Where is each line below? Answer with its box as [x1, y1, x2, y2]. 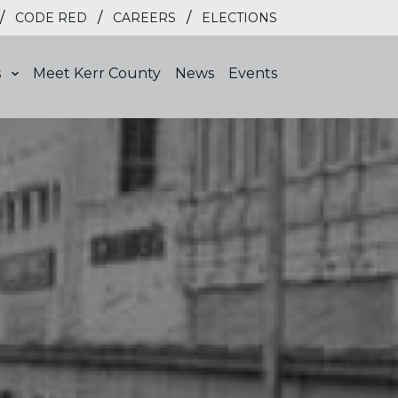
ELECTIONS [202, 10, 277, 26]
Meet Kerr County [33, 64, 161, 82]
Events [228, 64, 277, 82]
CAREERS [113, 10, 176, 26]
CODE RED [15, 10, 87, 26]
